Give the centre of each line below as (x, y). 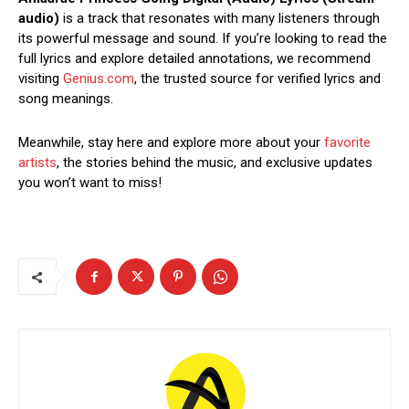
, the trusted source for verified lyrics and (257, 79)
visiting (41, 79)
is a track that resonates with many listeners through (220, 19)
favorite (347, 143)
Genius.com (99, 79)
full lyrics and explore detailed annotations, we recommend (194, 59)
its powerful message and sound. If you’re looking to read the (203, 39)
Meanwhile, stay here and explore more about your (171, 143)
